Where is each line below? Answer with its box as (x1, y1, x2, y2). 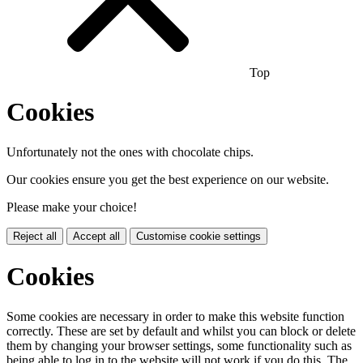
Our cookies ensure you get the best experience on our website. (6, 172, 329, 186)
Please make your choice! (6, 199, 137, 214)
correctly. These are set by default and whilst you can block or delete (6, 323, 356, 338)
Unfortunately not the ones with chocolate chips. (6, 144, 254, 159)
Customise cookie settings (136, 229, 261, 242)
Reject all (13, 229, 57, 242)
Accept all (73, 229, 120, 242)
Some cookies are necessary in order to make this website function (6, 309, 344, 323)
